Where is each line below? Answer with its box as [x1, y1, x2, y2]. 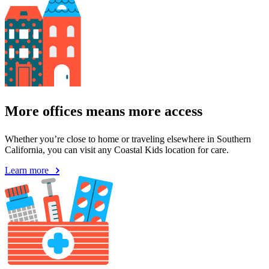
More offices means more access [5, 103, 202, 119]
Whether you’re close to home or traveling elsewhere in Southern [5, 134, 251, 145]
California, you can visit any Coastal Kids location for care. [5, 145, 229, 156]
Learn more [5, 165, 51, 176]
